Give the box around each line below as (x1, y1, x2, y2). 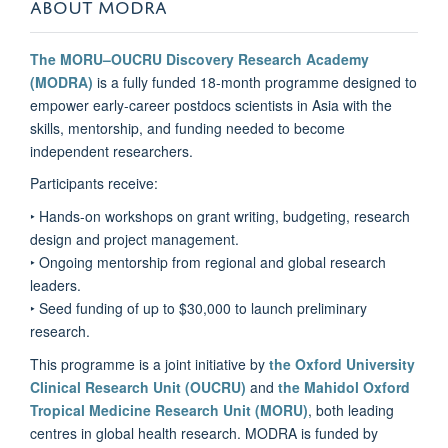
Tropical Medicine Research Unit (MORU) (30, 400, 308, 421)
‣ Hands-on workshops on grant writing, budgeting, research (30, 206, 410, 227)
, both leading (308, 400, 394, 421)
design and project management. (30, 229, 239, 250)
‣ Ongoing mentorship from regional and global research (30, 252, 386, 273)
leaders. (30, 275, 81, 296)
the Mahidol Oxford (278, 377, 410, 398)
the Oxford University (269, 354, 415, 375)
